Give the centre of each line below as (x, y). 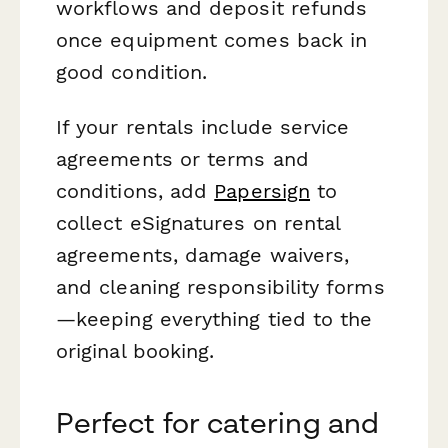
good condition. (132, 71)
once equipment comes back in (212, 39)
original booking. (135, 351)
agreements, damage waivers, (203, 255)
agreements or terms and (182, 159)
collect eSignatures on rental (198, 223)
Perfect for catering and (217, 423)
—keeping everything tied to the (214, 319)
